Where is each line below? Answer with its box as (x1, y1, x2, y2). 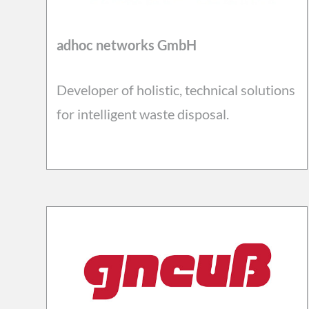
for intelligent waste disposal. (56, 105, 232, 122)
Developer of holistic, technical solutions (56, 81, 295, 98)
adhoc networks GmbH (56, 36, 197, 53)
